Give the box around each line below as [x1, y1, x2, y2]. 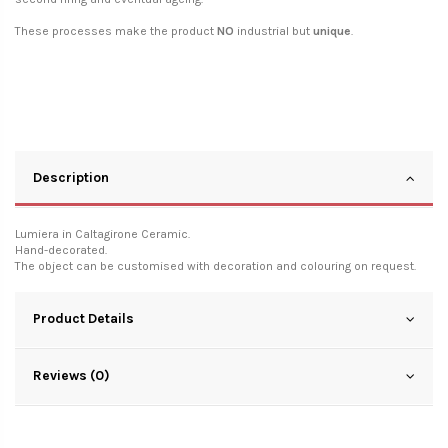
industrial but [234, 23, 313, 38]
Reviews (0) [33, 366, 110, 383]
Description [33, 168, 109, 185]
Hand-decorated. [15, 242, 107, 257]
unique [313, 23, 351, 38]
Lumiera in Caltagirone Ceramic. [15, 226, 190, 241]
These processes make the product [15, 23, 217, 38]
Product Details [33, 309, 134, 326]
